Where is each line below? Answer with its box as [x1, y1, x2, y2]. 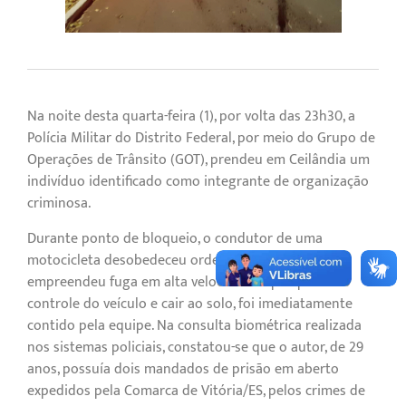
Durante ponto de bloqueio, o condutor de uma [27, 226, 323, 251]
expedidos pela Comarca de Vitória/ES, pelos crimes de [27, 378, 365, 403]
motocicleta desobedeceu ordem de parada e [27, 247, 308, 273]
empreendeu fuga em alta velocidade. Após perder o [27, 269, 351, 295]
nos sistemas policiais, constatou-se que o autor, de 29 [27, 334, 363, 360]
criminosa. [27, 191, 91, 217]
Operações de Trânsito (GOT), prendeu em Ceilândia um [27, 148, 370, 173]
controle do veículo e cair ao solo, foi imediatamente [27, 291, 353, 316]
